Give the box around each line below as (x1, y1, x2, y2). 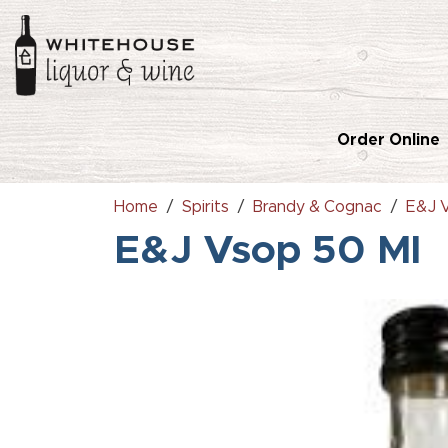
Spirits (182, 198, 229, 215)
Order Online (337, 131, 440, 148)
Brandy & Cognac (253, 198, 382, 215)
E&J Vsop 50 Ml (114, 230, 421, 271)
